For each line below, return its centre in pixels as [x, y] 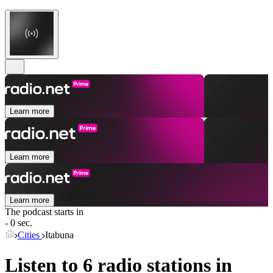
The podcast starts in [44, 212]
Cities [30, 235]
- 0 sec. [19, 223]
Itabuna [59, 235]
